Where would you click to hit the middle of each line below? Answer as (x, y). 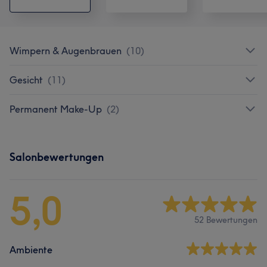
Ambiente (31, 249)
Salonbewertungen (57, 157)
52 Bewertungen (226, 220)
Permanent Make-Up (56, 109)
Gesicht (26, 80)
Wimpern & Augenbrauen (66, 50)
